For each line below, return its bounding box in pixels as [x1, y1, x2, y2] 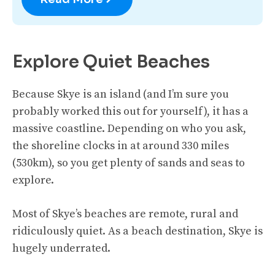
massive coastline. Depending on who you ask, [12, 121, 246, 136]
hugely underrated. [12, 241, 110, 255]
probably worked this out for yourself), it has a [12, 104, 249, 118]
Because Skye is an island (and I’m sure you [12, 87, 229, 101]
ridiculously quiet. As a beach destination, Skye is [12, 223, 263, 238]
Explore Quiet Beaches [12, 50, 210, 72]
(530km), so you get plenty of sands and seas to [12, 155, 245, 170]
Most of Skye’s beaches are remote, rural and [12, 206, 238, 221]
